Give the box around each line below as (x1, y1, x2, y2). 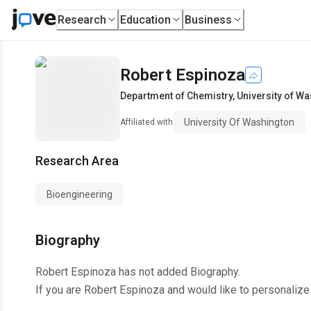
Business (185, 12, 233, 26)
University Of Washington (184, 117, 294, 128)
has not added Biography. (116, 265, 240, 278)
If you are (35, 283, 84, 296)
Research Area (35, 153, 119, 168)
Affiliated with (120, 117, 173, 127)
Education (120, 12, 171, 26)
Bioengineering (47, 189, 112, 200)
